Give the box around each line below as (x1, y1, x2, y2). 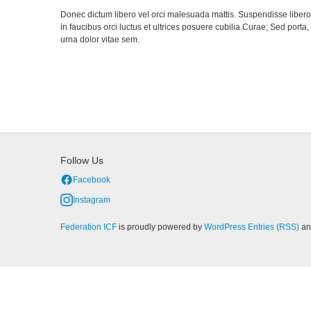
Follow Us (60, 155, 103, 166)
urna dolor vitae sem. (60, 35, 140, 44)
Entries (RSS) (248, 222, 299, 232)
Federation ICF (60, 222, 117, 232)
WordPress (204, 222, 246, 232)
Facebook (73, 175, 110, 185)
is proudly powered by (117, 222, 204, 232)
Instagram (73, 195, 110, 205)
